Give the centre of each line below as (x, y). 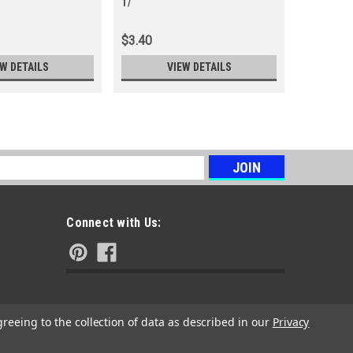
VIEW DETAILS (199, 67)
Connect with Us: (114, 223)
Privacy (291, 322)
